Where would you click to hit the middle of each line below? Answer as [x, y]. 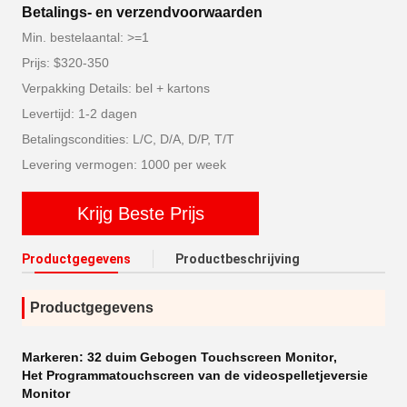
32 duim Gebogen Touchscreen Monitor [210, 357]
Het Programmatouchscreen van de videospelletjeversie [195, 375]
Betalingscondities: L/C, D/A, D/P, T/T [128, 139]
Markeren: [55, 357]
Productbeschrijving [238, 259]
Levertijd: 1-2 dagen [79, 114]
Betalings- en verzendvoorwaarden [142, 12]
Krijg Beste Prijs [140, 213]
